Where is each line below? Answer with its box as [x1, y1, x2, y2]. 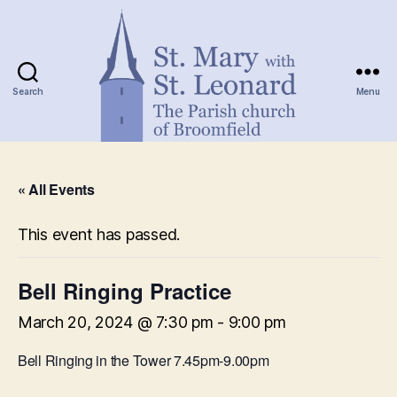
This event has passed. [18, 225, 181, 244]
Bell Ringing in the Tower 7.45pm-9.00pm [18, 350, 269, 370]
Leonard [197, 219, 263, 237]
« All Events [18, 179, 95, 199]
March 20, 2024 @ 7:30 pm [18, 313, 214, 331]
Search [12, 85, 43, 97]
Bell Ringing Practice [18, 276, 231, 306]
